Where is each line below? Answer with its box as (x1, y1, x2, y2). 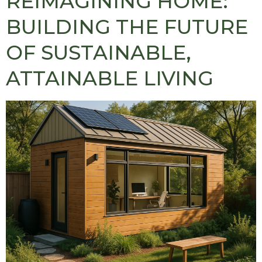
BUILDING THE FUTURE (6, 14, 248, 39)
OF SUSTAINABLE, (6, 40, 191, 65)
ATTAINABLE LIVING (6, 65, 213, 91)
